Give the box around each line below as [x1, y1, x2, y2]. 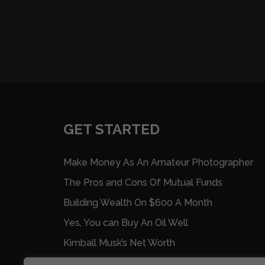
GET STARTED [63, 121, 160, 138]
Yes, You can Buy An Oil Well [63, 217, 188, 229]
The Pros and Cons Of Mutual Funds [63, 177, 222, 189]
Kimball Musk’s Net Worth [63, 237, 175, 249]
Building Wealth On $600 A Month [63, 197, 212, 209]
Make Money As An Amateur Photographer [63, 157, 253, 169]
